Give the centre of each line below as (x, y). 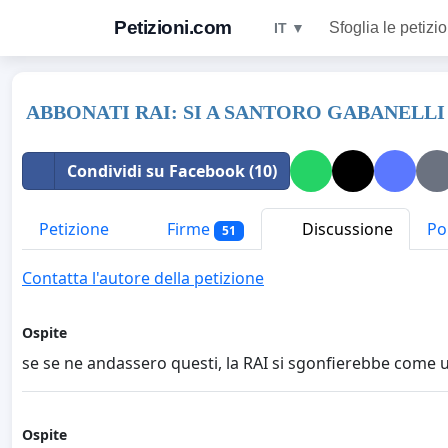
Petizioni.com (173, 27)
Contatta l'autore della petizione (143, 278)
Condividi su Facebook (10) (172, 171)
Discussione (345, 229)
